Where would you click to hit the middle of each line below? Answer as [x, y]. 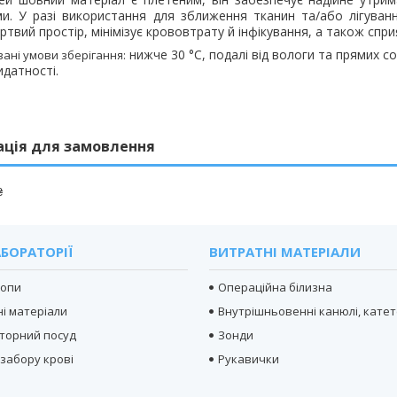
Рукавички [249, 358]
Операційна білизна [276, 287]
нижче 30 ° [162, 54]
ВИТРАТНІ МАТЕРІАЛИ [285, 251]
